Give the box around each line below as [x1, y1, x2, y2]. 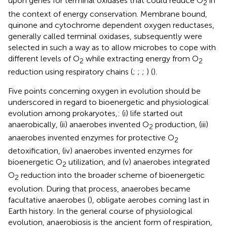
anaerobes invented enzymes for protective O [8, 133, 174, 142]
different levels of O [8, 53, 80, 63]
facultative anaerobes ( [8, 195, 90, 205]
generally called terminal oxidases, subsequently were [8, 31, 202, 41]
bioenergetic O [8, 157, 62, 167]
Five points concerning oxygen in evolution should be [8, 86, 201, 96]
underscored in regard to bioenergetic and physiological [8, 97, 209, 107]
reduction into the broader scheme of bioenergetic [19, 170, 205, 180]
